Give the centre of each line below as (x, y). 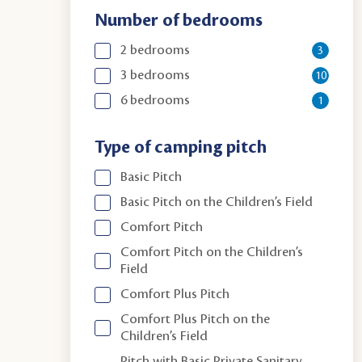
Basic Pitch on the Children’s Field (217, 202)
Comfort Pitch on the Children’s (212, 252)
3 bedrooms (156, 75)
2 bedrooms (156, 50)
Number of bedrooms (179, 21)
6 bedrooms (156, 100)
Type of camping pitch (181, 147)
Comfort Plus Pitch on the (196, 319)
